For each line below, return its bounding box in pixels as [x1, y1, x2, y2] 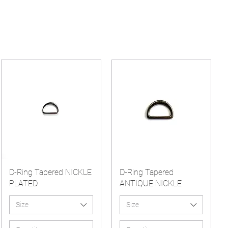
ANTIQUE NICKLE [119, 178, 182, 188]
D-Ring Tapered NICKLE [9, 167, 92, 177]
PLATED [9, 178, 38, 188]
